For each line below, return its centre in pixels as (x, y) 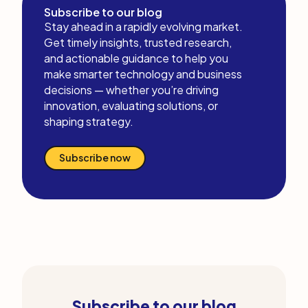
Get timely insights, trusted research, (138, 42)
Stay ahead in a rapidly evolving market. (143, 26)
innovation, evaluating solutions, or (131, 106)
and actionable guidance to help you (136, 58)
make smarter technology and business (143, 74)
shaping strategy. (89, 121)
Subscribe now (95, 157)
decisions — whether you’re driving (131, 90)
